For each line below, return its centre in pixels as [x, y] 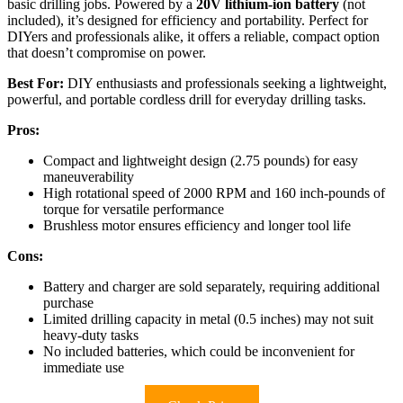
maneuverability [89, 176]
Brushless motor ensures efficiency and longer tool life [197, 225]
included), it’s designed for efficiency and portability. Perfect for [188, 20]
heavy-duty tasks [91, 335]
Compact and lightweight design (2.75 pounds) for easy [201, 160]
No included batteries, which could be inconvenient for [199, 351]
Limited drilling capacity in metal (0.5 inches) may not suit [208, 318]
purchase [68, 302]
